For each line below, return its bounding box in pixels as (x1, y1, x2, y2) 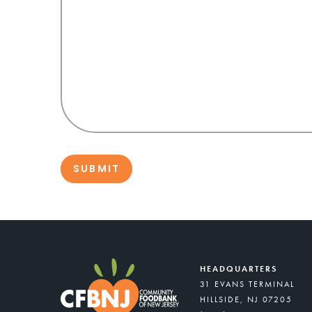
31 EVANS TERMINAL (200, 278, 295, 290)
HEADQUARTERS (200, 263, 277, 274)
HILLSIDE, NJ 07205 (200, 293, 292, 305)
